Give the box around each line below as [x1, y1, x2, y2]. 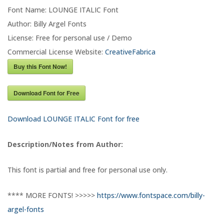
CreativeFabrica [105, 47, 155, 57]
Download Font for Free [13, 88, 79, 98]
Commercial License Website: [7, 47, 105, 57]
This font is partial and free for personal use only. [7, 165, 167, 175]
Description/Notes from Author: [7, 139, 123, 149]
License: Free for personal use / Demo [7, 33, 132, 43]
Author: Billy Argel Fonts [7, 19, 86, 29]
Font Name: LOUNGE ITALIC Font [7, 5, 118, 15]
